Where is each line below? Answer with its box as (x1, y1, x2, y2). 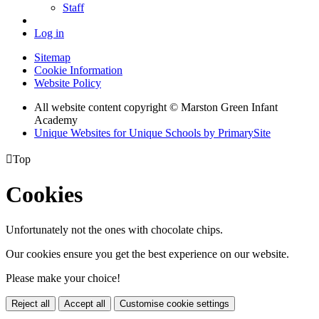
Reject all (11, 298, 50, 309)
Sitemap (34, 51, 70, 63)
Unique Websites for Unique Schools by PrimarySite (34, 126, 271, 139)
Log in (34, 26, 64, 39)
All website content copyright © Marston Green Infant (34, 100, 278, 113)
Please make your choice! (6, 271, 120, 284)
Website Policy (34, 76, 101, 89)
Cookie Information (34, 63, 122, 76)
